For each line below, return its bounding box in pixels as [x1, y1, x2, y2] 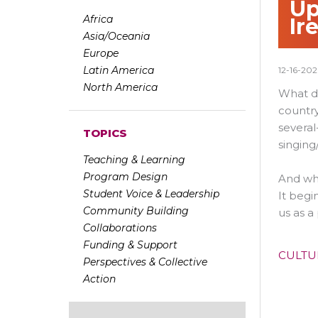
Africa [83, 13, 113, 26]
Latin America [83, 64, 154, 77]
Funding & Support [83, 238, 177, 252]
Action [83, 273, 116, 286]
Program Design [83, 170, 168, 184]
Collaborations [83, 221, 157, 235]
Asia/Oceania [83, 30, 150, 43]
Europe [83, 47, 119, 60]
